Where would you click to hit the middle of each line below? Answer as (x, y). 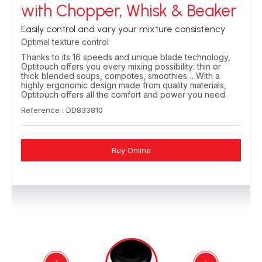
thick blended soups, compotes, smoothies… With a (120, 76)
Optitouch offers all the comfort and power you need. (124, 94)
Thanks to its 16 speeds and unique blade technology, (126, 57)
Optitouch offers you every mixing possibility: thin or (121, 66)
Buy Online (131, 150)
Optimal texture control (65, 42)
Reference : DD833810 (62, 110)
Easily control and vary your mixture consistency (123, 29)
